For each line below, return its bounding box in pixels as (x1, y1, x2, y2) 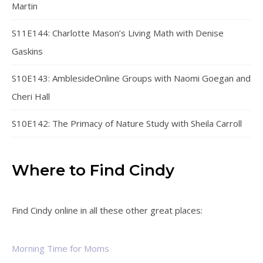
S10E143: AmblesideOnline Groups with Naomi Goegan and (12, 72, 251, 85)
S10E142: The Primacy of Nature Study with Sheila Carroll (12, 117, 242, 130)
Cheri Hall (12, 90, 50, 103)
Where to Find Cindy (12, 161, 174, 180)
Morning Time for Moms (12, 242, 109, 255)
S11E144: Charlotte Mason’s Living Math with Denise (12, 27, 224, 39)
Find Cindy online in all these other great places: (12, 204, 203, 217)
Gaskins (12, 45, 43, 58)
